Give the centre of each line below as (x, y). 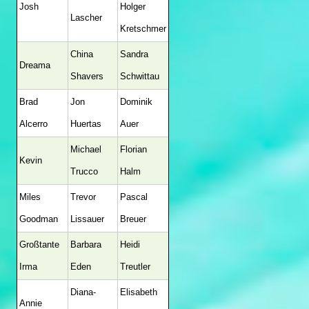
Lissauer (87, 219)
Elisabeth (139, 292)
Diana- (83, 292)
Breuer (133, 219)
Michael (86, 149)
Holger (133, 7)
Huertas (86, 124)
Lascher (86, 18)
